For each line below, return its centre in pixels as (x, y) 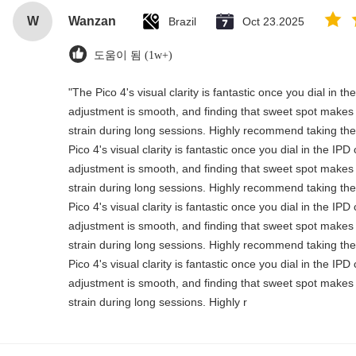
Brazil (182, 21)
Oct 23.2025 (273, 21)
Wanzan (92, 21)
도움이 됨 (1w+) (133, 55)
